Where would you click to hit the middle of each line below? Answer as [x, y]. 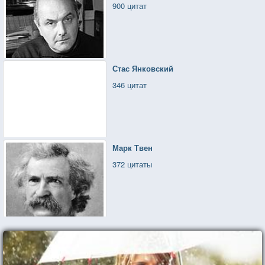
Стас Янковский [143, 68]
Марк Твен [133, 147]
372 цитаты [132, 164]
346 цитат [130, 85]
